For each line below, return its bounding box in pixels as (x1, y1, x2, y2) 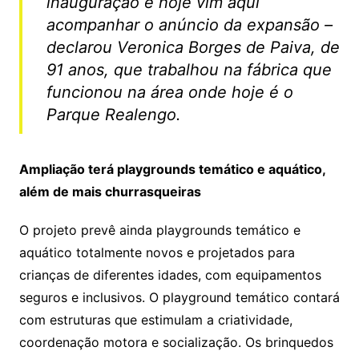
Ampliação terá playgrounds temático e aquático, (18, 160, 325, 177)
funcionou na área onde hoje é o (46, 82, 293, 102)
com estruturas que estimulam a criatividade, (18, 311, 292, 328)
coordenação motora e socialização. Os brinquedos (18, 333, 333, 350)
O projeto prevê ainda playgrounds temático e (18, 221, 301, 238)
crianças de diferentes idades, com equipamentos (18, 266, 321, 283)
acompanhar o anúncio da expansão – (46, 14, 333, 34)
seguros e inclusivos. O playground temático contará (18, 288, 340, 305)
